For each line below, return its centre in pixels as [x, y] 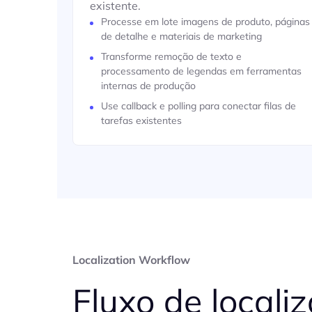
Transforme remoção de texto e [171, 56]
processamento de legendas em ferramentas [201, 71]
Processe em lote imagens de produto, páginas [205, 22]
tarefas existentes [141, 120]
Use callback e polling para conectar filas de [198, 106]
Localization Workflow [131, 260]
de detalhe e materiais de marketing [181, 36]
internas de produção [148, 86]
